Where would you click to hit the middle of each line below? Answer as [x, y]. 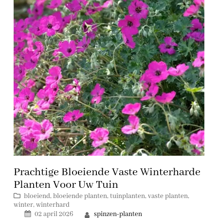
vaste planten [168, 196]
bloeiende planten [80, 196]
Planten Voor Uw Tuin [66, 185]
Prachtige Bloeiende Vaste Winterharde [107, 173]
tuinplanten [127, 196]
